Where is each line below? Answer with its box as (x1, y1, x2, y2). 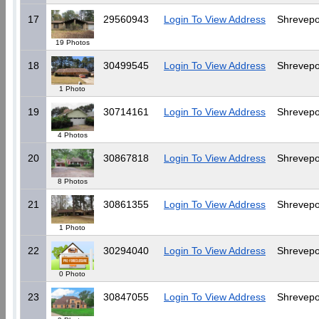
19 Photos (55, 38, 90, 46)
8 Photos (57, 177, 88, 185)
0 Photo (59, 270, 85, 278)
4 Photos (57, 131, 88, 139)
